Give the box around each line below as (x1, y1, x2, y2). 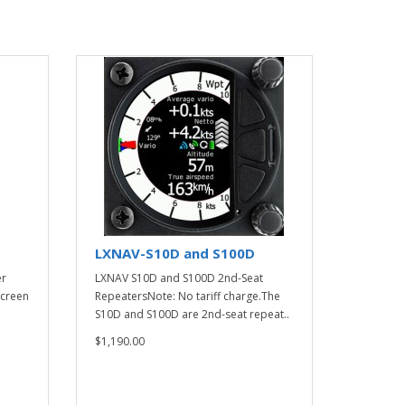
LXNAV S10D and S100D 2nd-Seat (94, 270, 263, 286)
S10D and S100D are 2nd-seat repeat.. (94, 306, 289, 322)
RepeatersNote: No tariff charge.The (94, 288, 280, 304)
